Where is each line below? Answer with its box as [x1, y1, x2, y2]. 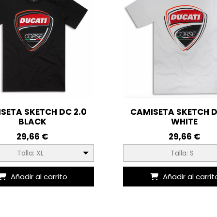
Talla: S [170, 148, 194, 158]
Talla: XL [16, 148, 44, 158]
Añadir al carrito [10, 171, 67, 182]
